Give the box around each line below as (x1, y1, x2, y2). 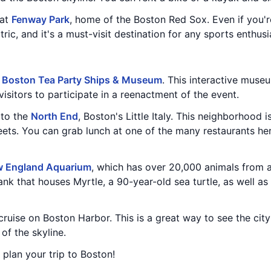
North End (31, 110, 78, 122)
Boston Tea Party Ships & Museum (2, 74, 162, 86)
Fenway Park (11, 13, 70, 25)
